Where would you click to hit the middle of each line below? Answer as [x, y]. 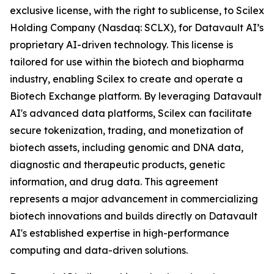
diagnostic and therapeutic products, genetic [117, 165]
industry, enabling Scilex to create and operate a [126, 79]
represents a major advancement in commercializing [134, 199]
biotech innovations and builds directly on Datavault [134, 216]
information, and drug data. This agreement [114, 182]
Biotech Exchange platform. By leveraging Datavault [136, 96]
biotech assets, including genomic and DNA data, [127, 147]
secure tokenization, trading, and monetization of [127, 130]
